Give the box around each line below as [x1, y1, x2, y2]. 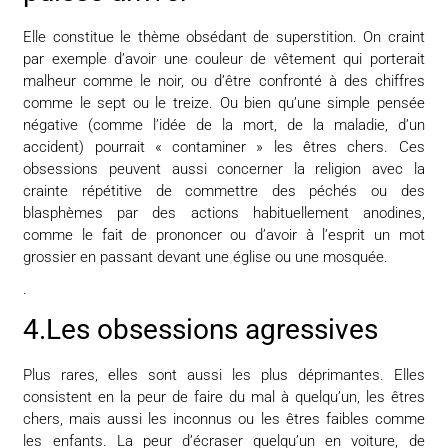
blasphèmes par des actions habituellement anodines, [23, 203, 425, 222]
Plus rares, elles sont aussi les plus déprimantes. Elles [23, 365, 425, 384]
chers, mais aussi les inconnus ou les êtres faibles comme [23, 409, 425, 428]
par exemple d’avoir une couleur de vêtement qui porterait [23, 49, 425, 68]
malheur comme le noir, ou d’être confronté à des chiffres [23, 71, 425, 90]
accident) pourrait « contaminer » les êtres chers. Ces [23, 137, 425, 156]
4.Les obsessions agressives [23, 312, 379, 346]
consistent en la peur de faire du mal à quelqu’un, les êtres [23, 387, 425, 406]
